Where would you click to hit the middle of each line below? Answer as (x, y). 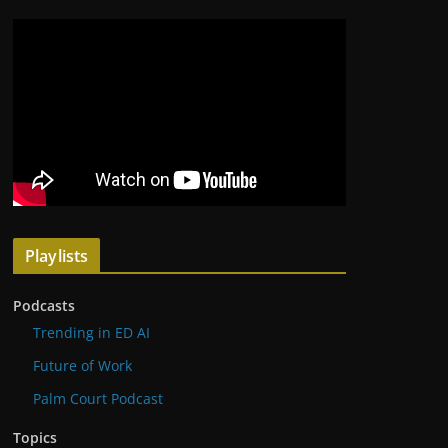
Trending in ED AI (91, 333)
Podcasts (44, 306)
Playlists (57, 256)
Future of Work (82, 366)
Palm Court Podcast (98, 399)
